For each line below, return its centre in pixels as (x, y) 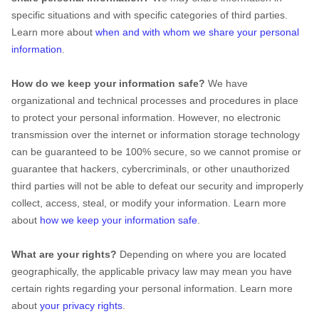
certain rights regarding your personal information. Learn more (152, 288)
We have (226, 83)
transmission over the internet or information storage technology (156, 135)
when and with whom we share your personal (197, 32)
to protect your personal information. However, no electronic (146, 117)
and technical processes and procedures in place (187, 100)
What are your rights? (64, 254)
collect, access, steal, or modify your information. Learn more (149, 203)
